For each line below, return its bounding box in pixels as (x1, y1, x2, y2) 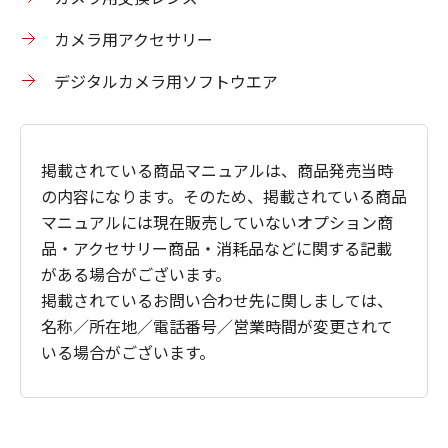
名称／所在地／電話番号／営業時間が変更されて (41, 314, 393, 338)
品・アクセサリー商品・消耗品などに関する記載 (41, 236, 392, 260)
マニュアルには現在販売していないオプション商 (41, 210, 393, 234)
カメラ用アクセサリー (54, 27, 213, 51)
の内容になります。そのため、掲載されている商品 (41, 184, 407, 208)
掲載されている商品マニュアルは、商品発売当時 (41, 158, 393, 182)
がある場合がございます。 (41, 262, 231, 286)
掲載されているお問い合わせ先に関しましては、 (41, 288, 393, 312)
